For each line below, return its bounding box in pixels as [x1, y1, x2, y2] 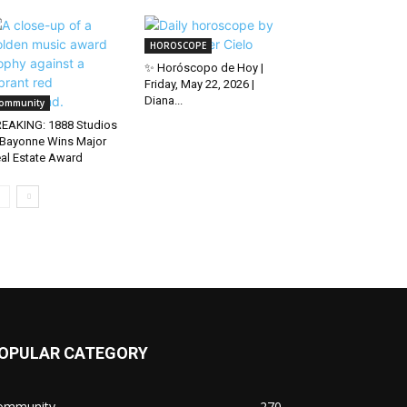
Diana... [144, 94, 183, 107]
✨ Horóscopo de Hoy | [144, 61, 263, 74]
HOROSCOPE [149, 39, 206, 52]
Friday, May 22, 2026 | [144, 77, 254, 91]
